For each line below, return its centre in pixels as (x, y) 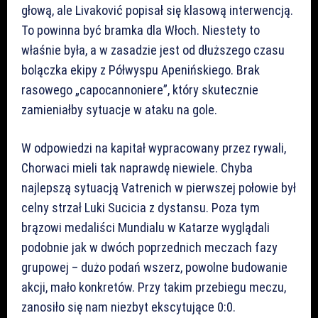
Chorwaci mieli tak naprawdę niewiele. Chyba (137, 168)
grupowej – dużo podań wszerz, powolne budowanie (154, 267)
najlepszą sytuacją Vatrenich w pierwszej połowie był (159, 187)
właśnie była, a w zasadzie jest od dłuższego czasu (153, 50)
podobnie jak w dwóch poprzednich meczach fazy (149, 247)
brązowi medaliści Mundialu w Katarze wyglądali (146, 227)
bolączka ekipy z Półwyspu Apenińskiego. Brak (141, 70)
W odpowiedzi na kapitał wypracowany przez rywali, (154, 148)
